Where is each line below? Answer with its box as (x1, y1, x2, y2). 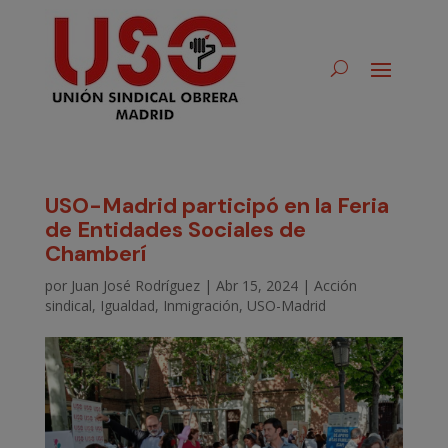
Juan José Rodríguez (70, 276, 200, 295)
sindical (44, 296, 92, 315)
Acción (313, 276, 357, 295)
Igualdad (99, 296, 155, 315)
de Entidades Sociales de (44, 215, 306, 244)
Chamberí (44, 239, 146, 268)
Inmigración (162, 296, 239, 315)
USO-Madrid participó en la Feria (44, 191, 389, 220)
